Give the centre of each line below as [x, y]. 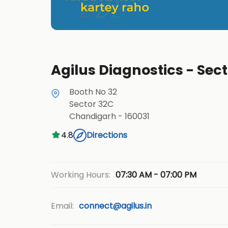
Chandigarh [92, 116]
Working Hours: [80, 175]
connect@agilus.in [115, 206]
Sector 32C [91, 104]
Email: [62, 206]
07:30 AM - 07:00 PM [156, 175]
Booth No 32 [93, 92]
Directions [107, 135]
